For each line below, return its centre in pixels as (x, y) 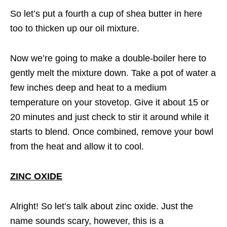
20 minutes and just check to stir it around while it (109, 117)
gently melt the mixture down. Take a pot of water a (113, 73)
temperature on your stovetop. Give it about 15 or (109, 102)
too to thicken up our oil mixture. (75, 28)
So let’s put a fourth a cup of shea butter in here (106, 13)
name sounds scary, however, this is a (87, 221)
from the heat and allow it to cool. (77, 146)
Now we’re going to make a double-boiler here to (108, 58)
